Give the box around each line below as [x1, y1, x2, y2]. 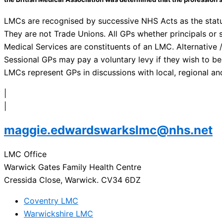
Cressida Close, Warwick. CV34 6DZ [4, 175, 141, 185]
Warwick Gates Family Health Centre [4, 162, 141, 172]
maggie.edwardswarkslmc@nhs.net [4, 123, 213, 138]
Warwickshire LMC [24, 209, 93, 219]
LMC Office [4, 149, 47, 159]
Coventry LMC [24, 196, 78, 206]
